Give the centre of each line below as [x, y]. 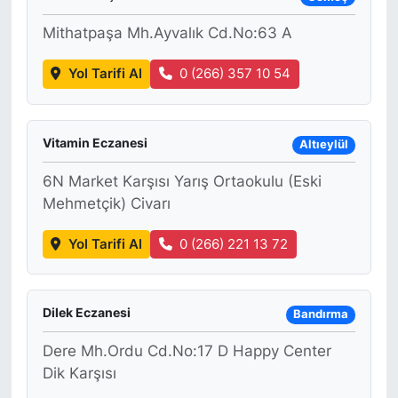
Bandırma [320, 314]
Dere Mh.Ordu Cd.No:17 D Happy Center [187, 350]
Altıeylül [323, 145]
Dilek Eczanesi [86, 313]
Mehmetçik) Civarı [106, 203]
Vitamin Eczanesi [95, 142]
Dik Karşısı [79, 373]
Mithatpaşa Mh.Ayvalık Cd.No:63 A [167, 33]
